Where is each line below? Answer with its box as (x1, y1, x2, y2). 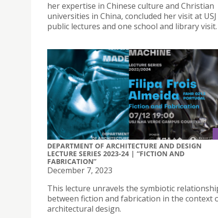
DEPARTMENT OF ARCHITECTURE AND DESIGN (47, 141, 201, 150)
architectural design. (47, 203, 121, 214)
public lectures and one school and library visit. (47, 21, 217, 32)
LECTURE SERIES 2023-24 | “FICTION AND (47, 148, 184, 158)
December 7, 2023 (47, 164, 112, 176)
